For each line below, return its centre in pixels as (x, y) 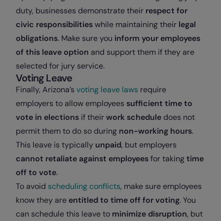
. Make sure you (86, 38)
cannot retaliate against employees (83, 159)
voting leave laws (107, 90)
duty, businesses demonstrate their (81, 11)
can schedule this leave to (64, 214)
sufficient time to (159, 104)
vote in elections (47, 117)
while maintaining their (137, 25)
